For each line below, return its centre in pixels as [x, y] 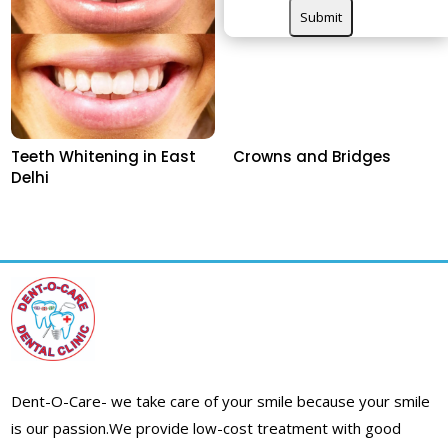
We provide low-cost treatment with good [255, 428]
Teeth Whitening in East [104, 157]
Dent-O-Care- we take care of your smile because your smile [221, 401]
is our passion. [60, 428]
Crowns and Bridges [311, 157]
